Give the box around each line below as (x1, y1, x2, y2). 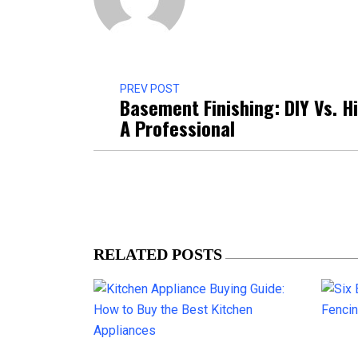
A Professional (120, 113, 235, 142)
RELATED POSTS (93, 245, 222, 263)
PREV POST (120, 82, 180, 95)
